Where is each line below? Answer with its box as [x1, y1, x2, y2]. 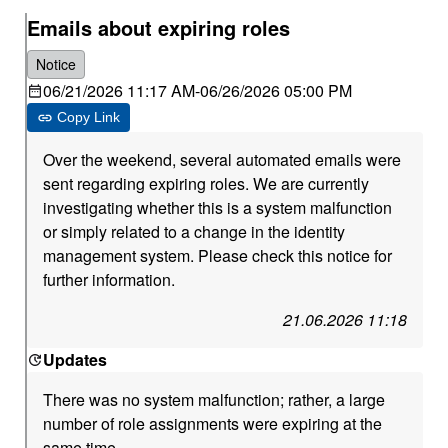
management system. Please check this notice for [43, 244, 393, 267]
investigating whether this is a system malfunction [43, 196, 393, 219]
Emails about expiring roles [27, 13, 291, 42]
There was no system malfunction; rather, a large [43, 388, 386, 411]
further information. [43, 268, 176, 291]
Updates [43, 348, 108, 371]
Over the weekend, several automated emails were [43, 148, 402, 171]
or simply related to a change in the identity [43, 220, 346, 243]
